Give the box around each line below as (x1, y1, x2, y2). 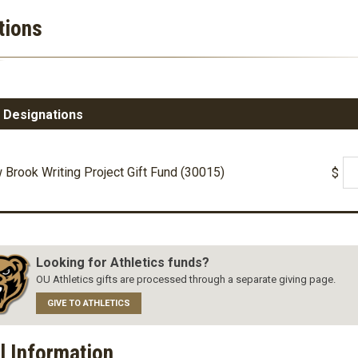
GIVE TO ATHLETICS (46, 298, 130, 308)
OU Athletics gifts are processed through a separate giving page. (35, 273, 336, 285)
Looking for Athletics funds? (35, 255, 209, 270)
